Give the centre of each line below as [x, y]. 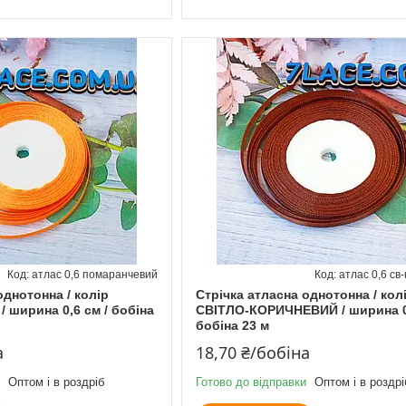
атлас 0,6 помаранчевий [94, 274]
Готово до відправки [251, 382]
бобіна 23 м [232, 325]
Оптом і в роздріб [56, 382]
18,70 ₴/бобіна [252, 352]
